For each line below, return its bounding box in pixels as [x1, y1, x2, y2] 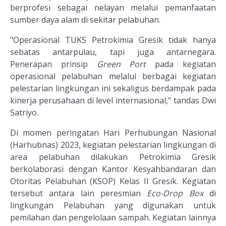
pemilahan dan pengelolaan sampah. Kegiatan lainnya [10, 212, 216, 223]
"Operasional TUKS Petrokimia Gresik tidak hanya [10, 34, 216, 46]
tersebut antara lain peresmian [10, 188, 147, 199]
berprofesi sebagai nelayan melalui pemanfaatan [10, 2, 216, 14]
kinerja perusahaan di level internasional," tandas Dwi [10, 95, 216, 106]
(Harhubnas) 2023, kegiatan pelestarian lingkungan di [10, 139, 216, 151]
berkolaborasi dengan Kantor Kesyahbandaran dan [10, 163, 216, 175]
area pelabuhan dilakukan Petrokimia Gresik [10, 151, 216, 163]
